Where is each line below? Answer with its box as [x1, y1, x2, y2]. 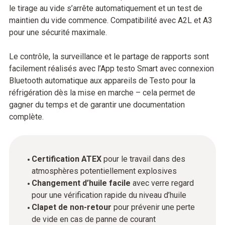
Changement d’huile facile [32, 178, 131, 188]
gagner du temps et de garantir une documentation [9, 100, 185, 109]
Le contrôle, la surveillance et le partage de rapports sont [9, 52, 209, 61]
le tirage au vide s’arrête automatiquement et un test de [9, 4, 202, 13]
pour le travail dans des [101, 154, 185, 164]
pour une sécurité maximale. [9, 28, 107, 37]
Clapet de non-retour [32, 202, 111, 212]
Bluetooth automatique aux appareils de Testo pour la [9, 76, 195, 85]
